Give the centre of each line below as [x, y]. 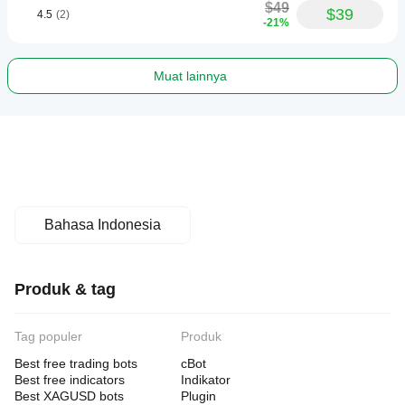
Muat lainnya [190, 76]
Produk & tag [65, 289]
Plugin [198, 396]
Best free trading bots [76, 363]
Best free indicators [70, 380]
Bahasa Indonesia [103, 225]
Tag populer [48, 336]
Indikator [206, 380]
